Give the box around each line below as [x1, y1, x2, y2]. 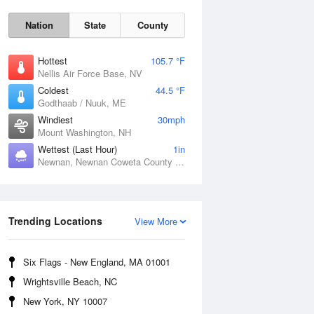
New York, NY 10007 [23, 294, 107, 308]
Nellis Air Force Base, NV [38, 67, 142, 80]
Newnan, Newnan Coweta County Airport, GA [175, 155, 184, 168]
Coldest [38, 83, 69, 97]
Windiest [38, 113, 73, 126]
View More [135, 214, 177, 228]
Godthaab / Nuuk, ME [38, 96, 126, 109]
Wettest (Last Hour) [38, 142, 117, 156]
